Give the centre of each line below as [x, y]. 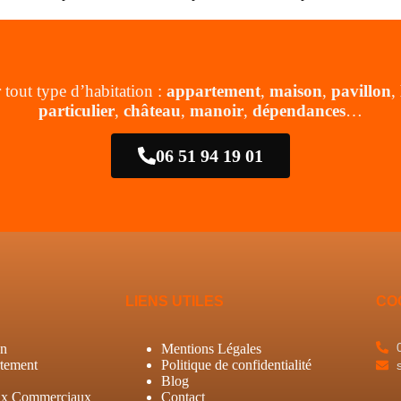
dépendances [299, 111]
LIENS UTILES [175, 302]
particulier [76, 111]
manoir [216, 111]
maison [295, 91]
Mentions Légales [211, 349]
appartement [213, 91]
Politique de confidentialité [236, 365]
